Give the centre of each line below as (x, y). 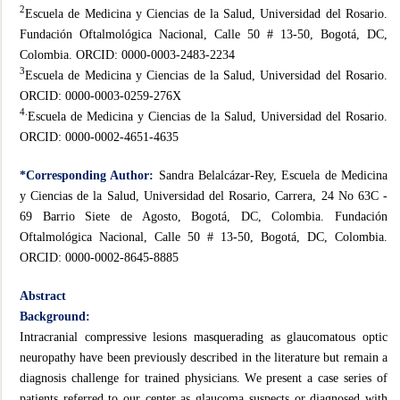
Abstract (43, 296)
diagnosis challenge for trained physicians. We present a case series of (204, 378)
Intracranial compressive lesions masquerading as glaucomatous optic (204, 337)
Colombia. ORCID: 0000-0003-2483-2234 (127, 54)
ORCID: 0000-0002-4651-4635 (99, 137)
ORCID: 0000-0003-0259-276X (100, 96)
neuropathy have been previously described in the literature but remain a (204, 357)
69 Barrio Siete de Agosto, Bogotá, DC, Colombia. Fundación (204, 216)
